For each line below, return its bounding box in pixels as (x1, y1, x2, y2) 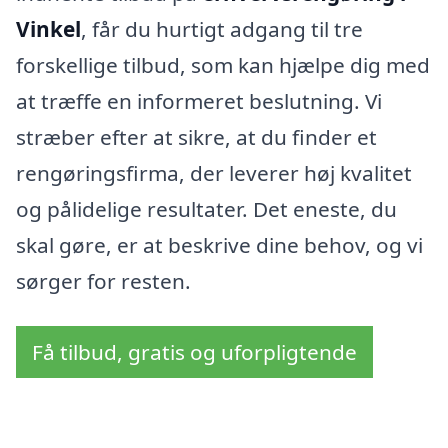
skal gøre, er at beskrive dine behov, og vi (16, 230, 423, 259)
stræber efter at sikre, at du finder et (16, 122, 377, 151)
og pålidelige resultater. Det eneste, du (16, 194, 397, 223)
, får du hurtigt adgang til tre (81, 14, 363, 43)
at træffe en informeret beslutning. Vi (16, 86, 382, 115)
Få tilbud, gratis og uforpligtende (32, 338, 357, 367)
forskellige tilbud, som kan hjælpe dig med (16, 50, 430, 79)
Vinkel (16, 14, 81, 43)
